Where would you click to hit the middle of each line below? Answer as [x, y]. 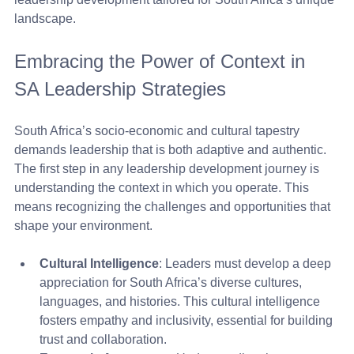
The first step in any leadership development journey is [168, 169]
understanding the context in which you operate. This [163, 188]
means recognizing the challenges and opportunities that [174, 207]
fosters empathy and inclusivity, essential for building [188, 320]
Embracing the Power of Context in [162, 61]
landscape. [45, 19]
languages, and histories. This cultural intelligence [181, 301]
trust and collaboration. [103, 339]
